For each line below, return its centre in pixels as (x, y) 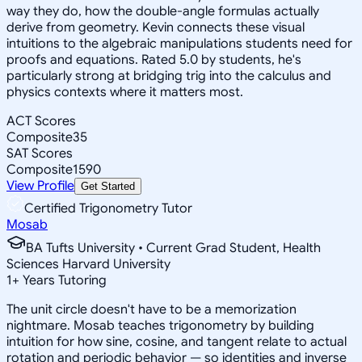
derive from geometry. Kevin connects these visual (156, 27)
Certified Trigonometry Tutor (108, 208)
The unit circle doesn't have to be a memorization (152, 309)
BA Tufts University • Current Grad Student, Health (173, 248)
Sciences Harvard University (88, 264)
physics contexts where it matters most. (125, 92)
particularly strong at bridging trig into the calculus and (169, 76)
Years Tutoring (63, 280)
